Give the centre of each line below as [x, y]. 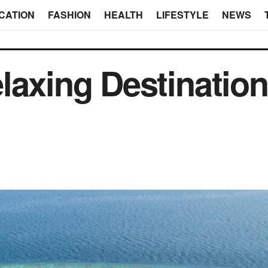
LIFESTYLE [182, 15]
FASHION [69, 15]
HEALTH [123, 15]
